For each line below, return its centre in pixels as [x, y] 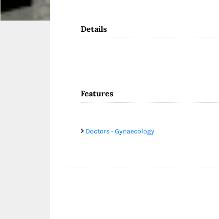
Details [94, 29]
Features [97, 93]
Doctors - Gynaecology [120, 131]
